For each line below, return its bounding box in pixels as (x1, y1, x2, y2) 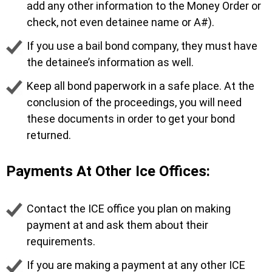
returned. (27, 128, 71, 141)
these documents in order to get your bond (27, 112, 235, 125)
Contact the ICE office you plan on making (27, 202, 231, 215)
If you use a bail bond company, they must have (27, 39, 257, 52)
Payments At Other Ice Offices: (6, 162, 210, 180)
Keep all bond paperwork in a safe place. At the (27, 79, 254, 92)
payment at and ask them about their (27, 218, 208, 231)
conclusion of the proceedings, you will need (27, 95, 242, 109)
